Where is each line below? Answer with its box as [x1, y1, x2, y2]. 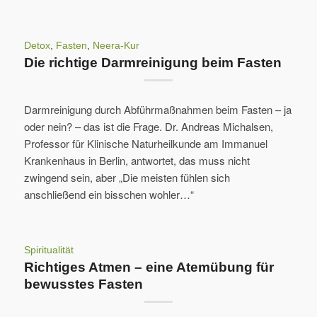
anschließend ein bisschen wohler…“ [23, 187, 194, 202]
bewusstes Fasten [23, 277, 143, 292]
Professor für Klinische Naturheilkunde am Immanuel [23, 136, 267, 151]
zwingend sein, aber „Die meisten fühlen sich [23, 170, 230, 185]
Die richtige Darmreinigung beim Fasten [23, 54, 282, 70]
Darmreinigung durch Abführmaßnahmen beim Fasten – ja [23, 102, 292, 117]
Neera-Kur [92, 40, 139, 51]
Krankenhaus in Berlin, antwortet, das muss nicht [23, 153, 250, 168]
